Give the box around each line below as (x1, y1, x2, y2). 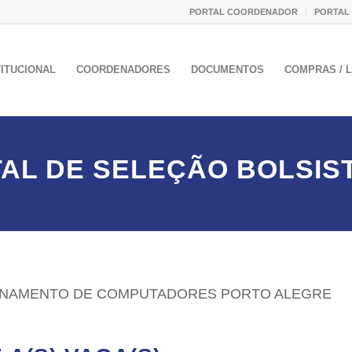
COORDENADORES (75, 64, 170, 75)
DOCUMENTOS (190, 64, 264, 75)
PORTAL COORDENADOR (189, 7, 298, 16)
